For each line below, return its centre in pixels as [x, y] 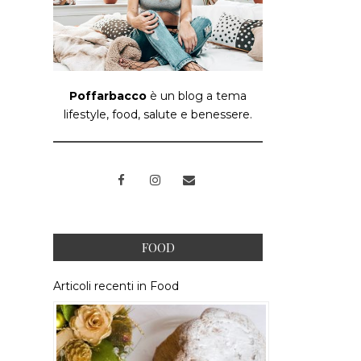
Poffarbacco [108, 96]
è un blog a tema [197, 96]
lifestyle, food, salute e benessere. [158, 114]
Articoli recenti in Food [116, 286]
